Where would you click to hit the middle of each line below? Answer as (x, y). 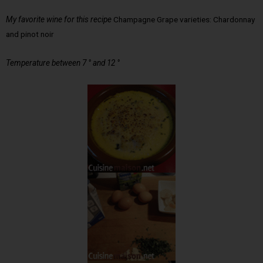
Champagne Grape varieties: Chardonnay (183, 20)
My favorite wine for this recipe (59, 20)
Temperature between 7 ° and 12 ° (63, 63)
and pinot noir (31, 34)
